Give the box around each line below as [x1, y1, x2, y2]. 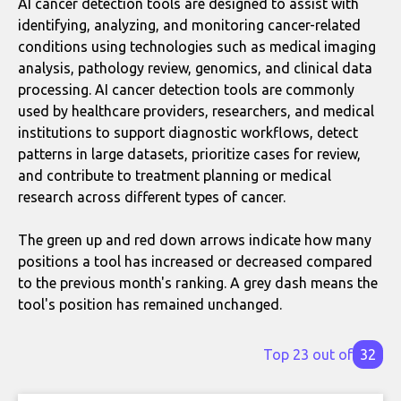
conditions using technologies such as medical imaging [18, 38, 376, 55]
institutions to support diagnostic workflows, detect [18, 124, 358, 141]
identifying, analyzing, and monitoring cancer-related [18, 17, 361, 33]
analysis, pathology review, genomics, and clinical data [18, 60, 372, 76]
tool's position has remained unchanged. [18, 296, 282, 312]
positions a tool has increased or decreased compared [18, 253, 372, 269]
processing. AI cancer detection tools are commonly [18, 81, 354, 98]
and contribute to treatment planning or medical [18, 167, 331, 183]
